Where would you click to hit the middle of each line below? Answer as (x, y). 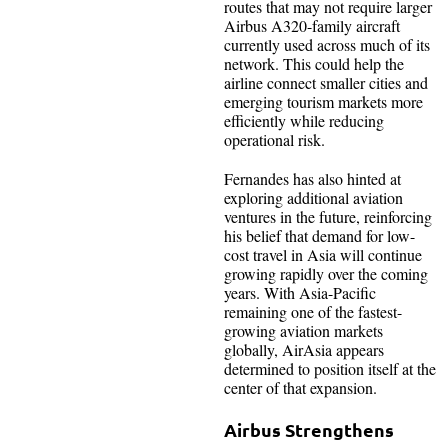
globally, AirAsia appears (304, 349)
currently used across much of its (327, 44)
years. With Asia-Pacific (300, 292)
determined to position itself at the (330, 368)
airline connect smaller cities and (326, 82)
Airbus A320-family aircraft (312, 25)
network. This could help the (314, 63)
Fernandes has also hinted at (312, 178)
